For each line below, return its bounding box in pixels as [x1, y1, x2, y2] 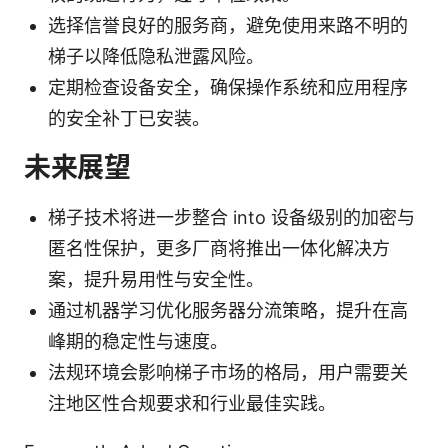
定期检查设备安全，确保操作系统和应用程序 [48, 76, 408, 98]
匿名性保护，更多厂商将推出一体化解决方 [48, 237, 390, 259]
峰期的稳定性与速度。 [48, 330, 228, 352]
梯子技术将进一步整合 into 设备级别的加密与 [48, 206, 415, 228]
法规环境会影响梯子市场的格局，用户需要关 [48, 361, 408, 383]
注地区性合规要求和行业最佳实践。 [48, 392, 336, 414]
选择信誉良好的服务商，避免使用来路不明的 [48, 14, 408, 36]
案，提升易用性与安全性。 [48, 268, 264, 290]
